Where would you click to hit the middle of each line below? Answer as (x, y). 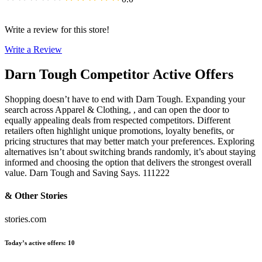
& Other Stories (36, 196)
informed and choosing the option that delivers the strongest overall (128, 163)
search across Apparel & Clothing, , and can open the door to (117, 110)
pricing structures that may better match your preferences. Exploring (130, 142)
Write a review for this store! (57, 30)
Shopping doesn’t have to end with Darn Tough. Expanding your (125, 99)
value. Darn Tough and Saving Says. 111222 (87, 173)
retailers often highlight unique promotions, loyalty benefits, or (119, 131)
